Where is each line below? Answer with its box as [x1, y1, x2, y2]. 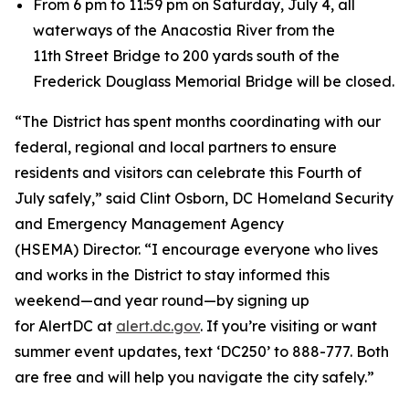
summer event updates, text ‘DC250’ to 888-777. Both [15, 342, 389, 361]
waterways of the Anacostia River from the [33, 21, 335, 39]
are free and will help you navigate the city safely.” [15, 368, 374, 386]
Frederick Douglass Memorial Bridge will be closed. [33, 72, 394, 90]
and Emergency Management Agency [15, 215, 284, 233]
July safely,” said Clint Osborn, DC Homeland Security [15, 189, 393, 207]
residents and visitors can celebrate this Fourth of [15, 163, 362, 182]
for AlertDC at [15, 317, 116, 335]
